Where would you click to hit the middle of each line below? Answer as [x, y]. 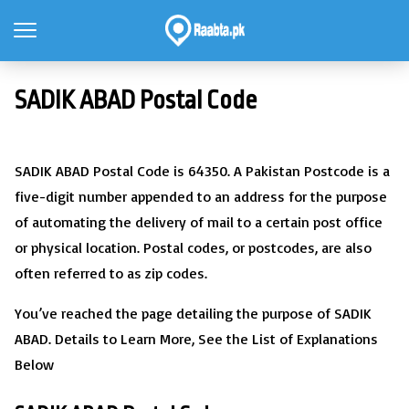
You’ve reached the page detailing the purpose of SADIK [193, 313]
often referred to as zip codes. [111, 273]
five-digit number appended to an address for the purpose [201, 196]
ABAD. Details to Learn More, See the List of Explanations [196, 339]
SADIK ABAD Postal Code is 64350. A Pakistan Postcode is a [202, 171]
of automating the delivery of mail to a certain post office [199, 222]
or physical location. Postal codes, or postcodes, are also [193, 247]
